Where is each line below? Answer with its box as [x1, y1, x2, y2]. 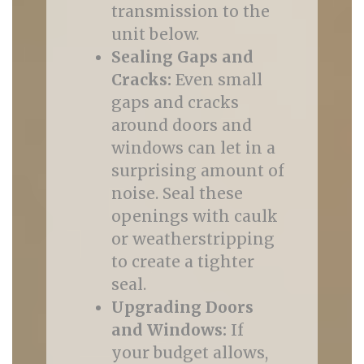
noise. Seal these [110, 184, 243, 203]
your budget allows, [110, 343, 268, 362]
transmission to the [110, 2, 270, 21]
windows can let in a [110, 138, 275, 158]
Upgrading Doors [110, 297, 253, 317]
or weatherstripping [110, 229, 275, 249]
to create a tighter [110, 252, 254, 271]
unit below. [110, 24, 199, 44]
